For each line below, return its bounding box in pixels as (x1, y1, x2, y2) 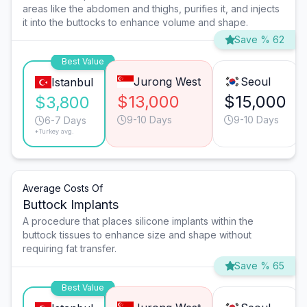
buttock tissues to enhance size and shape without (23, 229, 251, 241)
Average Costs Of (23, 182, 103, 195)
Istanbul (51, 75, 93, 90)
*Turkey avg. (35, 127, 74, 136)
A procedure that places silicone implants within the (23, 215, 254, 228)
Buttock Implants (23, 197, 119, 212)
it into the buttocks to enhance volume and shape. (23, 16, 248, 29)
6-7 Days (45, 114, 86, 127)
